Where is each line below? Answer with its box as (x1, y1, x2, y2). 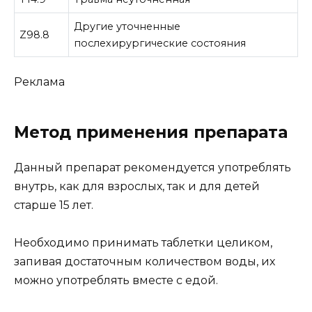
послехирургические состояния (74, 37, 247, 50)
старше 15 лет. (14, 198, 93, 212)
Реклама (14, 75, 65, 89)
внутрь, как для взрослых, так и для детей (14, 180, 260, 194)
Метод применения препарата (14, 123, 288, 143)
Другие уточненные (74, 20, 181, 33)
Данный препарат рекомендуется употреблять (14, 161, 291, 175)
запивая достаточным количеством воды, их (14, 255, 275, 269)
